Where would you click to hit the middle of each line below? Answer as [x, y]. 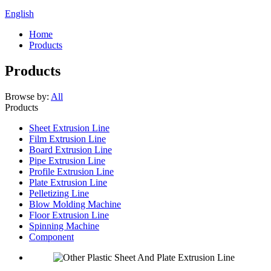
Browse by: [27, 96]
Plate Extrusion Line [68, 182]
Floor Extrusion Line [69, 215]
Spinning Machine [64, 226]
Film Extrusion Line [67, 139]
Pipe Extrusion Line [67, 160]
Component [51, 237]
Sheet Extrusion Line [69, 128]
